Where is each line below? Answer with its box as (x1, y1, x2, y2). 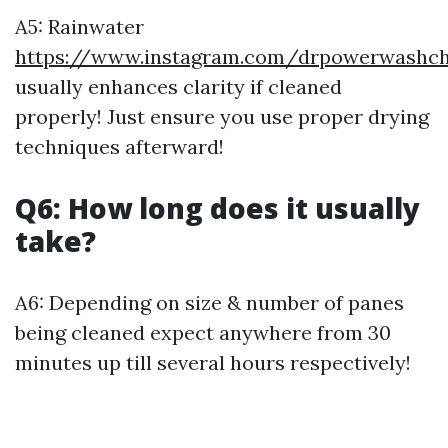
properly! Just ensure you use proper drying (15, 103, 429, 129)
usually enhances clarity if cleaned (15, 73, 342, 99)
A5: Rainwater (15, 13, 144, 39)
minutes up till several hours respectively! (15, 349, 411, 375)
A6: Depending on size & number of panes (15, 289, 404, 315)
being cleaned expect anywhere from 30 (15, 319, 391, 345)
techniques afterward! (15, 133, 224, 159)
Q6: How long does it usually (15, 188, 420, 227)
